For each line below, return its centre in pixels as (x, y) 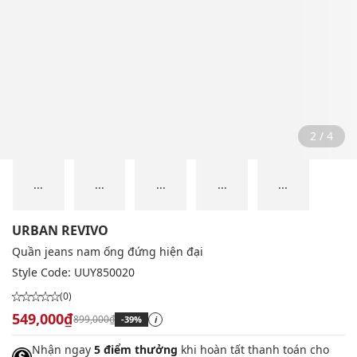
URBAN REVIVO (60, 231)
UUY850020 (104, 273)
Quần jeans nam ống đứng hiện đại (108, 252)
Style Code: (43, 273)
